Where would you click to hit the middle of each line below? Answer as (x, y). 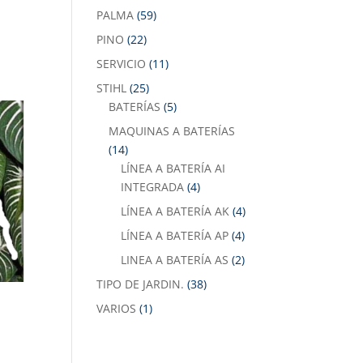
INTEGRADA (153, 187)
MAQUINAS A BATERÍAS (172, 131)
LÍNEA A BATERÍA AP (175, 235)
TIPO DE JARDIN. (141, 284)
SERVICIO (122, 64)
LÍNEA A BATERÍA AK (175, 211)
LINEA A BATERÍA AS (175, 260)
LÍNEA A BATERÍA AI (173, 168)
